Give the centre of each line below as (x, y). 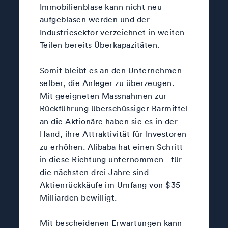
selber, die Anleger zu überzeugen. (107, 83)
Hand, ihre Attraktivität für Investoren (113, 134)
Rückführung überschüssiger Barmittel (114, 109)
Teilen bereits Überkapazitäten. (99, 45)
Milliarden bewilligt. (78, 198)
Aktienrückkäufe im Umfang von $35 (110, 185)
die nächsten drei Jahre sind (94, 172)
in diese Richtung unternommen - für (111, 160)
